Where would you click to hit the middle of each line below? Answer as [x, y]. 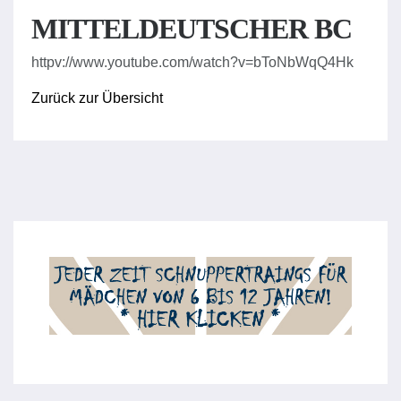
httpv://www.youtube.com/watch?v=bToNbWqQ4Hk [192, 62]
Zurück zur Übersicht [97, 98]
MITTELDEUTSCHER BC [192, 29]
